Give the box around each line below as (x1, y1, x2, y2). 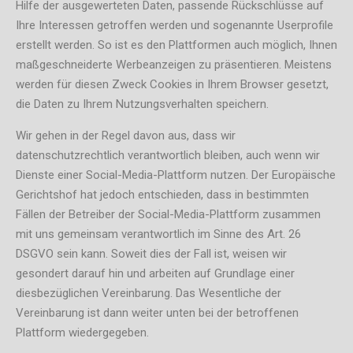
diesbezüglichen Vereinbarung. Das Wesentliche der (16, 286, 281, 301)
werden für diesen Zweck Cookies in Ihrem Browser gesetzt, (16, 77, 329, 92)
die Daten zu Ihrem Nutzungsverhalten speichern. (16, 97, 269, 112)
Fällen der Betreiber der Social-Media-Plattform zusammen (16, 207, 321, 222)
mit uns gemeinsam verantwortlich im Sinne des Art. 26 (16, 227, 301, 242)
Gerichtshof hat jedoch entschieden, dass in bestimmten (16, 188, 309, 203)
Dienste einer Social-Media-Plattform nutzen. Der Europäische (16, 168, 336, 183)
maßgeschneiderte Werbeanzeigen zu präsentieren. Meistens (16, 58, 332, 72)
